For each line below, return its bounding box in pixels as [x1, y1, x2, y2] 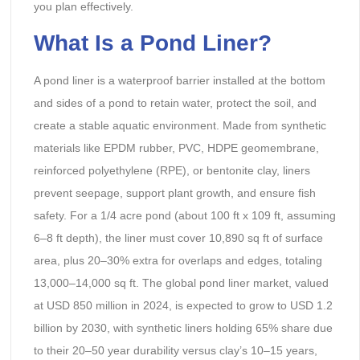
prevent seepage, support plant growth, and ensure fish [33, 186, 316, 199]
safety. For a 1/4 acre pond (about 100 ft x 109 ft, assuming [33, 208, 336, 222]
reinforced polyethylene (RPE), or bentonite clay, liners [33, 163, 310, 177]
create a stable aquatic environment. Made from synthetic [33, 118, 326, 132]
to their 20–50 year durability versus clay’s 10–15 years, [33, 343, 317, 357]
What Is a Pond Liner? [33, 30, 272, 55]
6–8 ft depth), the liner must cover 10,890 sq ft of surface [33, 231, 323, 244]
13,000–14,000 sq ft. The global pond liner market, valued [33, 276, 329, 289]
